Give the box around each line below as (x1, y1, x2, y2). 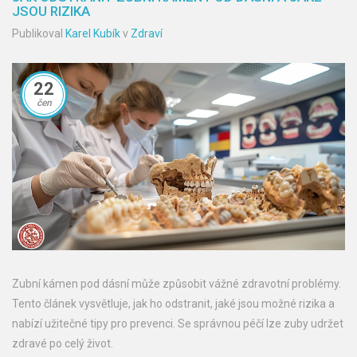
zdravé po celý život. (12, 337, 113, 351)
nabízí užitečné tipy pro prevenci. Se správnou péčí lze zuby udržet (12, 317, 343, 331)
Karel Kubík (65, 27, 120, 41)
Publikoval (12, 27, 65, 41)
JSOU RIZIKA (12, 3, 90, 20)
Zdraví (131, 27, 163, 41)
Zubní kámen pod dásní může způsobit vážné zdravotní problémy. (12, 277, 341, 291)
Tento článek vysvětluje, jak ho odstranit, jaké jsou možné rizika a (12, 297, 335, 311)
